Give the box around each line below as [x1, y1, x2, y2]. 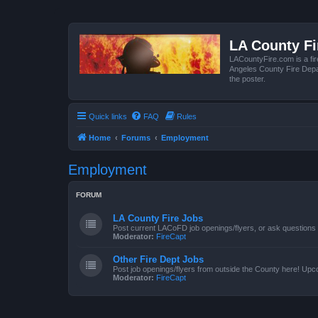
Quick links [89, 111, 127, 121]
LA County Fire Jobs [113, 212, 203, 224]
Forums [121, 133, 150, 142]
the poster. [229, 75, 265, 83]
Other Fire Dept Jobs [113, 253, 204, 265]
